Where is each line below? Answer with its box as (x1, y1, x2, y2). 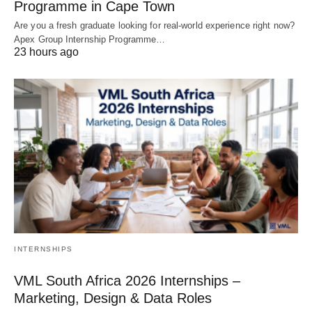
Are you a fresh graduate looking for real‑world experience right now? (14, 19, 295, 31)
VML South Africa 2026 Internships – (14, 272, 240, 288)
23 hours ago (14, 45, 79, 58)
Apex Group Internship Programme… (14, 33, 166, 45)
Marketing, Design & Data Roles (14, 290, 212, 306)
